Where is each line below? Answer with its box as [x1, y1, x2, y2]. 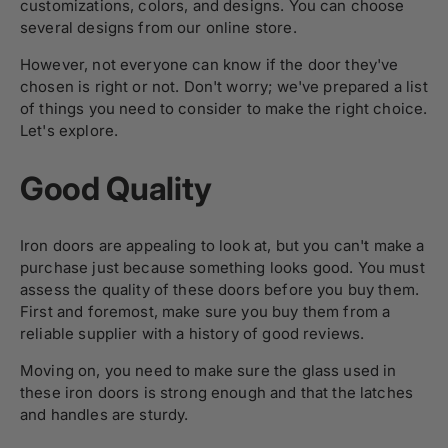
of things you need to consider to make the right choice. [20, 99, 428, 118]
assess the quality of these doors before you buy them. [20, 280, 420, 300]
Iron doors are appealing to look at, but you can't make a [20, 236, 425, 256]
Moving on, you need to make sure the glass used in [20, 361, 397, 381]
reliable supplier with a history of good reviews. [20, 324, 365, 344]
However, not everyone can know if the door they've [20, 55, 399, 74]
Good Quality [20, 168, 213, 208]
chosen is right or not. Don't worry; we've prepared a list [20, 77, 428, 96]
